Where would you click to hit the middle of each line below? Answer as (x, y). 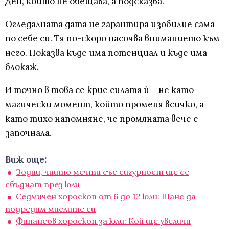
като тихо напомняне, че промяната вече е (102, 119)
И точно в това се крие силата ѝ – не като (99, 90)
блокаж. (22, 67)
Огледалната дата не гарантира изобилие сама (110, 24)
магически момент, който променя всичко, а (105, 105)
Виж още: (26, 160)
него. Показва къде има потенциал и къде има (106, 53)
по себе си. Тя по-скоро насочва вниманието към (112, 39)
